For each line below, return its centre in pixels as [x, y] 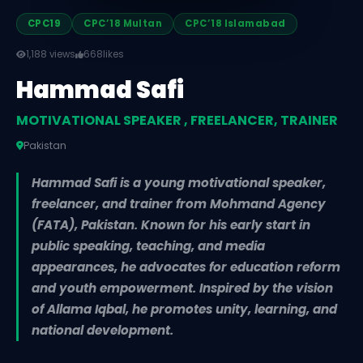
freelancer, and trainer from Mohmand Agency [179, 204]
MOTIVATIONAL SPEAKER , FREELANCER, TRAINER [177, 121]
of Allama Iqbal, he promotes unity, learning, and [184, 310]
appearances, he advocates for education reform [186, 267]
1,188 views [51, 55]
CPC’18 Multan [123, 24]
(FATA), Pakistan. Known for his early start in [171, 225]
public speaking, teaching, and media [148, 246]
